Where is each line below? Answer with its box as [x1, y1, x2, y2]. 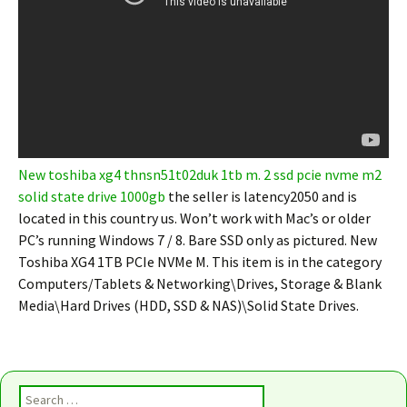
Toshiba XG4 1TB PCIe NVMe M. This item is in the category [18, 253, 382, 271]
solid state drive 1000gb [18, 187, 165, 205]
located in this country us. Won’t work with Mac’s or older [18, 209, 371, 227]
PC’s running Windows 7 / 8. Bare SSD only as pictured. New [18, 231, 377, 249]
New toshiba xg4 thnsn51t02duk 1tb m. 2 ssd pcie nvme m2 [18, 165, 382, 184]
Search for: [19, 386, 79, 402]
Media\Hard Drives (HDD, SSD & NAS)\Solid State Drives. [18, 296, 359, 314]
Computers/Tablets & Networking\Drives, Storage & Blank [18, 274, 382, 293]
